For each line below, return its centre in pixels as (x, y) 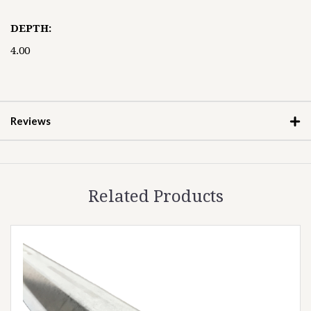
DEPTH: (31, 29)
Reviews (31, 120)
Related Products (155, 196)
